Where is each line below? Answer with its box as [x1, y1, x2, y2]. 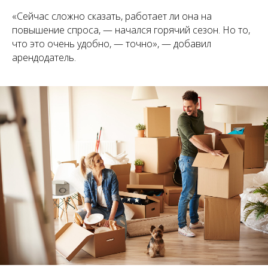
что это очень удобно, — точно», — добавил [12, 37, 211, 51]
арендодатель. [12, 51, 76, 65]
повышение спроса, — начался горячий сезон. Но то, [12, 23, 250, 37]
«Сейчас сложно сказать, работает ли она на [12, 10, 212, 23]
